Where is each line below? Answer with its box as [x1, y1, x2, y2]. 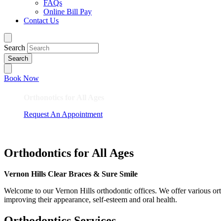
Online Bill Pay [43, 7, 92, 16]
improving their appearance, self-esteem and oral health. [4, 195, 177, 204]
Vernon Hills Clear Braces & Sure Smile [4, 169, 138, 178]
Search [4, 43, 25, 52]
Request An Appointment [24, 110, 103, 118]
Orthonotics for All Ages [24, 93, 104, 102]
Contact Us [24, 16, 59, 25]
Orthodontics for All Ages [4, 146, 134, 159]
